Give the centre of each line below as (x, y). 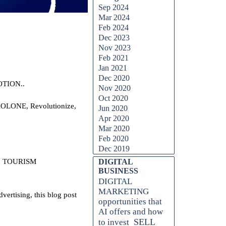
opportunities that (130, 202)
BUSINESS (118, 171)
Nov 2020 (115, 88)
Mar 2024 (114, 17)
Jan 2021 (113, 68)
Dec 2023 (114, 38)
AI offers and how (131, 212)
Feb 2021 (114, 58)
